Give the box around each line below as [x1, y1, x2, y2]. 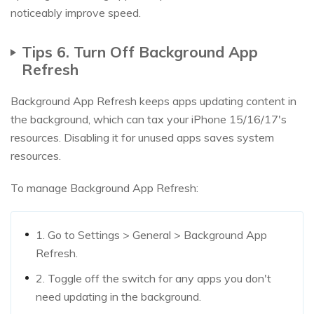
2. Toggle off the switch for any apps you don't [36, 271, 271, 285]
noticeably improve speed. [11, 5, 141, 20]
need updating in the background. [36, 289, 201, 303]
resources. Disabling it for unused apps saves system [11, 130, 274, 144]
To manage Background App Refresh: [11, 180, 198, 195]
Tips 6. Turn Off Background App [22, 41, 258, 61]
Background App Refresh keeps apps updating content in [11, 93, 296, 108]
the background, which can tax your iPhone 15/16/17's [11, 111, 287, 126]
